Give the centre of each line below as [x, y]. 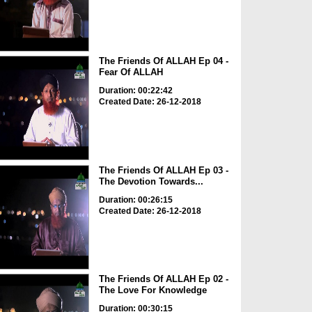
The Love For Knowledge [153, 290]
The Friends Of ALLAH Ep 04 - [163, 61]
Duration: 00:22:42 [135, 91]
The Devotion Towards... [151, 181]
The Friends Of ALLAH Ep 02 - [163, 279]
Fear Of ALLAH [131, 72]
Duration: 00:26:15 [135, 200]
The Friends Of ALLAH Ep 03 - [163, 170]
